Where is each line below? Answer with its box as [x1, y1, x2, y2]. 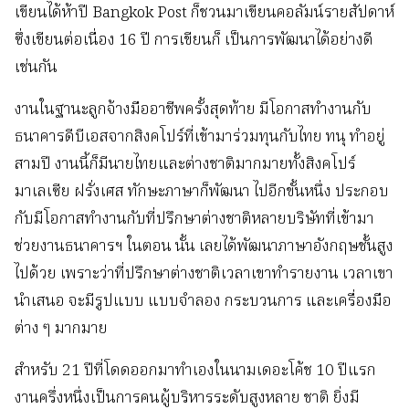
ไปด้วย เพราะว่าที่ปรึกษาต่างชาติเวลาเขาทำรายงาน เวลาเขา [15, 262, 393, 288]
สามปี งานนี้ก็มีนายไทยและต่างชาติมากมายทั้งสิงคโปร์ [15, 152, 356, 178]
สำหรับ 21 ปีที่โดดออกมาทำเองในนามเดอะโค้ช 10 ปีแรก [15, 359, 376, 384]
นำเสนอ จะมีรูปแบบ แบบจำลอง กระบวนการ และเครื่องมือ [15, 289, 392, 315]
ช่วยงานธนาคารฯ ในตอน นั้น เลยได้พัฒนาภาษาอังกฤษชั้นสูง [15, 235, 393, 260]
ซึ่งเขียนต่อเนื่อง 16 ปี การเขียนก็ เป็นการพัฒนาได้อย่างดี [15, 28, 373, 54]
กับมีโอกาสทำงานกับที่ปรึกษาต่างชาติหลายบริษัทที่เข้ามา [15, 207, 374, 233]
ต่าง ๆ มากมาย [15, 317, 108, 342]
